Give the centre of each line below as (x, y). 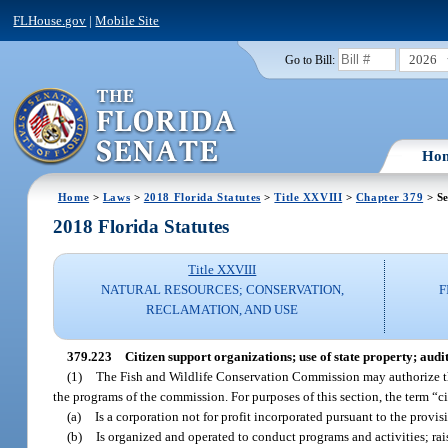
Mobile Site (127, 20)
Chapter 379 (389, 196)
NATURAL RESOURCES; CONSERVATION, (222, 290)
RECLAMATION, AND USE (222, 310)
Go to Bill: (309, 59)
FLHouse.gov (50, 20)
